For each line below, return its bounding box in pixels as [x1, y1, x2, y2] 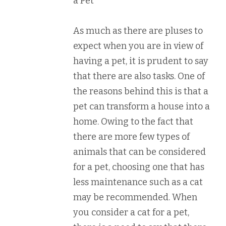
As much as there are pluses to [73, 25, 203, 36]
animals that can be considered [73, 146, 206, 157]
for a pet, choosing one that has [73, 161, 204, 173]
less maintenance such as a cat [73, 177, 203, 188]
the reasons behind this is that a [73, 86, 208, 97]
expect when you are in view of [73, 40, 203, 51]
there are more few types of [73, 131, 190, 142]
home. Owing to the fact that [73, 116, 193, 127]
